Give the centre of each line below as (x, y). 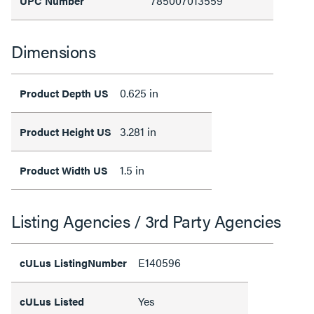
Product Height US (66, 131)
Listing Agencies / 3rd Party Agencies (146, 220)
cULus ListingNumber (75, 262)
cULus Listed (53, 301)
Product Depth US (64, 93)
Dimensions (53, 51)
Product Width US (64, 170)
